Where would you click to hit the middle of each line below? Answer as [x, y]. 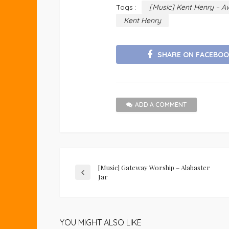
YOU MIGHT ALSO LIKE [101, 223]
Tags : [126, 7]
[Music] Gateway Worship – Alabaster [154, 168]
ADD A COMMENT [161, 105]
